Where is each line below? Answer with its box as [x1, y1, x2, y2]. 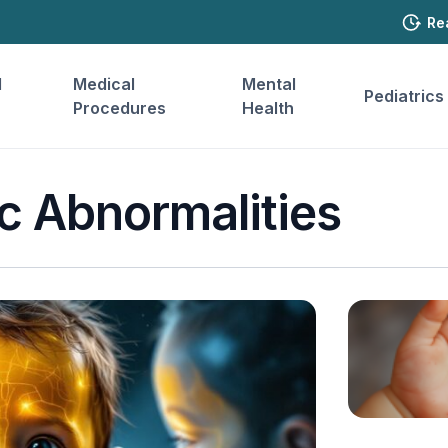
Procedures [73, 98, 167, 118]
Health [242, 98, 295, 118]
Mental [242, 74, 297, 94]
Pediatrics [363, 86, 444, 106]
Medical [73, 74, 136, 94]
